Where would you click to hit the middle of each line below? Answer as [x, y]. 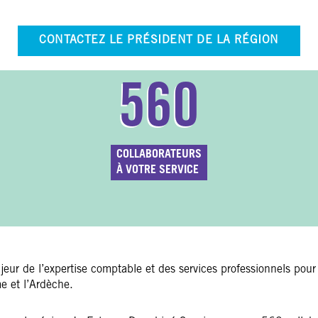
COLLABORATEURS [159, 155]
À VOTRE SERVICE [157, 170]
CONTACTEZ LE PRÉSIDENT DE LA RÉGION [159, 40]
